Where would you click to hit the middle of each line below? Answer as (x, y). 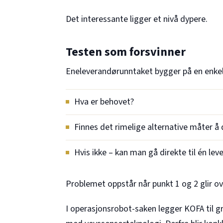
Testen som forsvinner (126, 52)
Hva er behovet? (104, 102)
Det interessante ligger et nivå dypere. (137, 19)
